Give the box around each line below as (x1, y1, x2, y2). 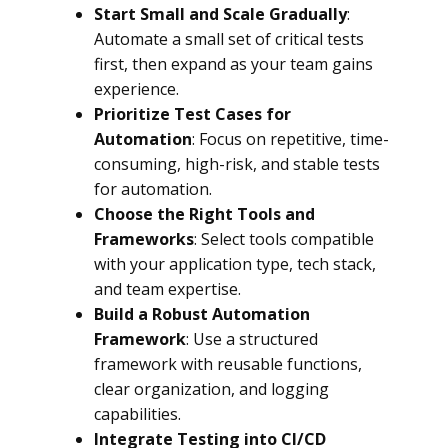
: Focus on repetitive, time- (192, 128, 389, 150)
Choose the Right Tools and (94, 203, 315, 225)
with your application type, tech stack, (94, 253, 376, 275)
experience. (94, 78, 179, 100)
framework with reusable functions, (94, 353, 362, 375)
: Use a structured (186, 328, 318, 350)
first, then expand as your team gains (94, 53, 373, 75)
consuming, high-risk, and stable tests (94, 153, 380, 175)
